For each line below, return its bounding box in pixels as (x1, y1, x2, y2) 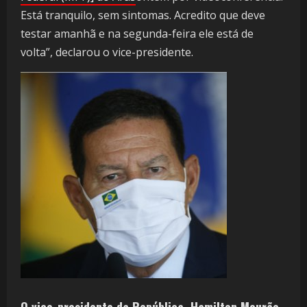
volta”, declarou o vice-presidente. (21, 45, 193, 60)
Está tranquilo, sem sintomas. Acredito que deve (21, 8, 265, 23)
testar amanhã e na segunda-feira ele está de (21, 26, 254, 42)
